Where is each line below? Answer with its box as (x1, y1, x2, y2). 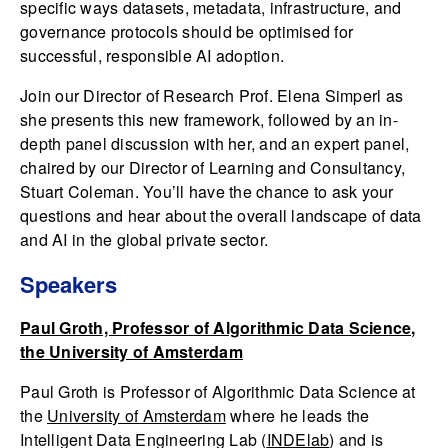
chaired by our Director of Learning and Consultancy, (20, 156, 405, 180)
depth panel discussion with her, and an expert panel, (20, 132, 410, 156)
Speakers (20, 268, 117, 301)
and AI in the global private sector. (20, 228, 268, 252)
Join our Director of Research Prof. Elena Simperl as (20, 84, 403, 108)
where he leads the (225, 404, 370, 428)
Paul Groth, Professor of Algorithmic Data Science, (20, 316, 416, 340)
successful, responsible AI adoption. (20, 44, 284, 68)
